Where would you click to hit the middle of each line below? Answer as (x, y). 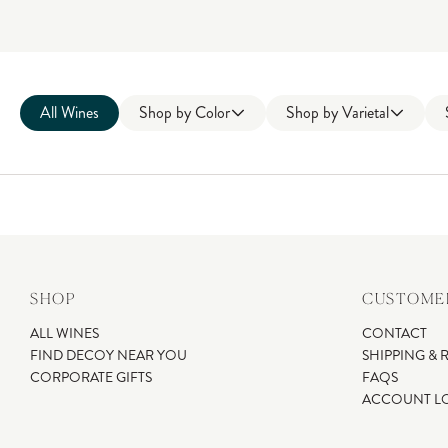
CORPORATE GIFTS (91, 377)
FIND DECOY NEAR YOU (108, 355)
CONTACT (394, 333)
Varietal (366, 112)
